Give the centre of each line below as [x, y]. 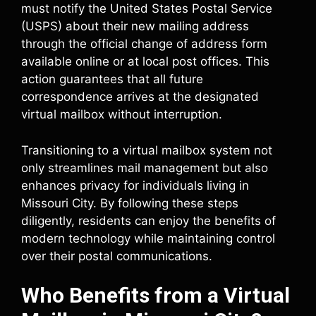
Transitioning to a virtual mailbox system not [147, 150]
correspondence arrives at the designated [140, 97]
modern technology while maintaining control [148, 238]
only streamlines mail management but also [145, 168]
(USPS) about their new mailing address [135, 26]
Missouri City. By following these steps [130, 203]
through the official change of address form [144, 44]
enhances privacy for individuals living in [135, 185]
